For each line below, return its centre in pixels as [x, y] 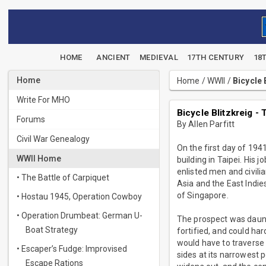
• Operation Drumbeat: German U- [80, 216]
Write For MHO [43, 100]
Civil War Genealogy [53, 139]
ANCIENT [113, 57]
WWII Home [39, 159]
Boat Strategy [52, 230]
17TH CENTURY [216, 57]
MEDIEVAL [159, 57]
